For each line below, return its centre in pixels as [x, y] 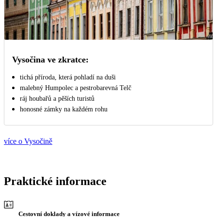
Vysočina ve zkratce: [50, 60]
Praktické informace [55, 181]
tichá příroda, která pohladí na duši [68, 77]
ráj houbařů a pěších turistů [57, 99]
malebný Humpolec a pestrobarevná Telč [76, 88]
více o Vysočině [28, 141]
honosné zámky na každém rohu [64, 109]
